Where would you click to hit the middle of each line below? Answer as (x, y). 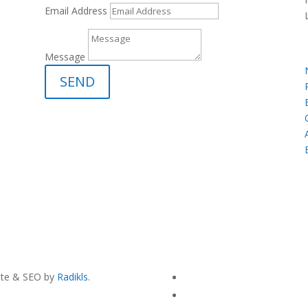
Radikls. (74, 276)
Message (65, 57)
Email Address (76, 11)
